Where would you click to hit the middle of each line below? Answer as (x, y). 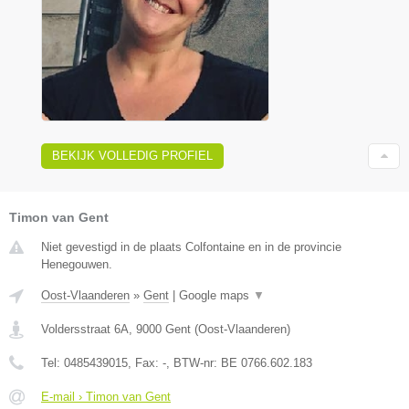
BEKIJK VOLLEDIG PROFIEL (132, 155)
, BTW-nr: (194, 362)
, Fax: (145, 362)
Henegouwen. (77, 264)
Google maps (216, 295)
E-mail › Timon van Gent (106, 396)
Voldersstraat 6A (85, 329)
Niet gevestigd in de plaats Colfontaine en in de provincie (191, 246)
